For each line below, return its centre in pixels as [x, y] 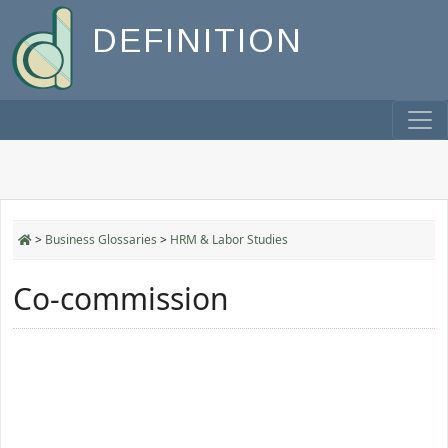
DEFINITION [197, 41]
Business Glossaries [101, 239]
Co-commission [121, 298]
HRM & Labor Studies [229, 239]
